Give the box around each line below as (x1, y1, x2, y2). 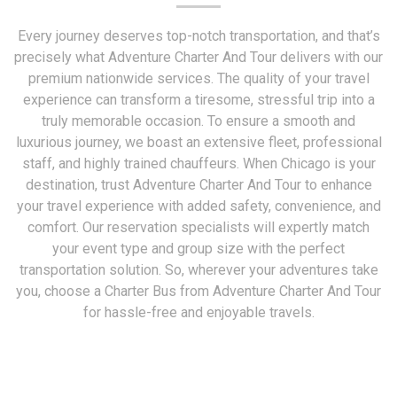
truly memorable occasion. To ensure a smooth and (42, 112, 355, 129)
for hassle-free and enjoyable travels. (82, 303, 315, 321)
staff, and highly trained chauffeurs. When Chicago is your (21, 154, 376, 172)
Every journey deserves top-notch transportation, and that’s (17, 27, 380, 44)
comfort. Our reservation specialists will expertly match (27, 218, 370, 236)
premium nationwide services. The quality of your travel (27, 69, 370, 87)
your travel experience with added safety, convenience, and (16, 197, 381, 214)
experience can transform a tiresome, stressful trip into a (22, 90, 375, 108)
